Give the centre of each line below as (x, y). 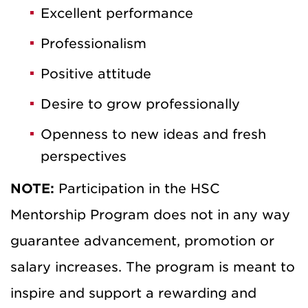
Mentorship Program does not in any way (150, 215)
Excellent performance (117, 14)
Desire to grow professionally (140, 104)
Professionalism (93, 44)
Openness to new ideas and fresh (153, 135)
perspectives (84, 157)
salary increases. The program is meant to (153, 267)
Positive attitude (96, 74)
